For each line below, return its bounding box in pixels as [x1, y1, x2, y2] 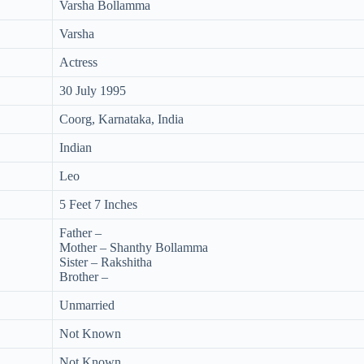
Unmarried [59, 297, 115, 312]
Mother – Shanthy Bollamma [59, 240, 208, 254]
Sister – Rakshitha [59, 254, 152, 269]
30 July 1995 [59, 83, 126, 97]
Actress [59, 54, 97, 69]
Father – [59, 225, 102, 240]
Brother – [59, 269, 108, 284]
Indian [59, 140, 92, 154]
